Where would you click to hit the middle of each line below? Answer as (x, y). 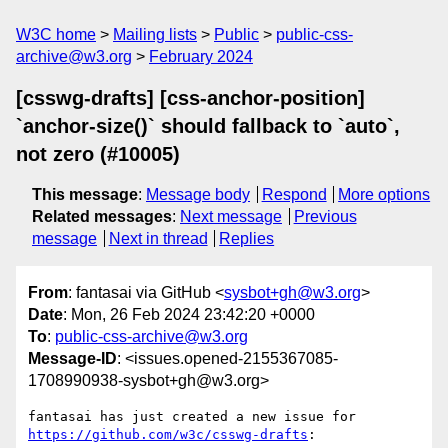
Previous (325, 216)
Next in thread (158, 238)
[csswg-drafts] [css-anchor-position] (190, 98)
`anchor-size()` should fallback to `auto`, (208, 126)
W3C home (56, 34)
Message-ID (72, 359)
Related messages (102, 216)
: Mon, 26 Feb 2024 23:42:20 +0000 (189, 315)
